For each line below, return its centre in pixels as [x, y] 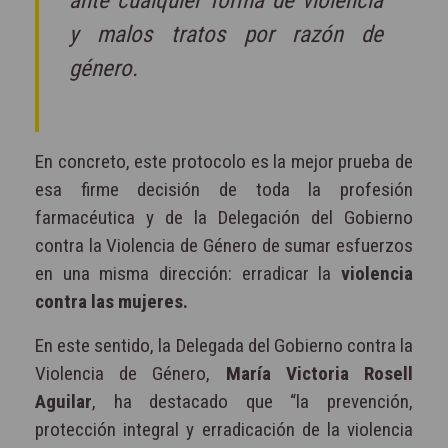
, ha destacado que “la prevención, [252, 401]
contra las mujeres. [111, 301]
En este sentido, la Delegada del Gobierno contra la [224, 345]
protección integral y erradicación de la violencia [224, 429]
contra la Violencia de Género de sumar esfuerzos [224, 245]
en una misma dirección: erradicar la [183, 273]
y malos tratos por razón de [226, 34]
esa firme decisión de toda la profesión [224, 189]
